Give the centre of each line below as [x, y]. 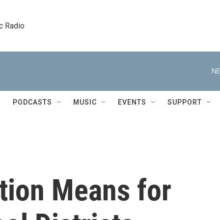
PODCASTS [32, 102]
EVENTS [132, 102]
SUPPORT [185, 102]
